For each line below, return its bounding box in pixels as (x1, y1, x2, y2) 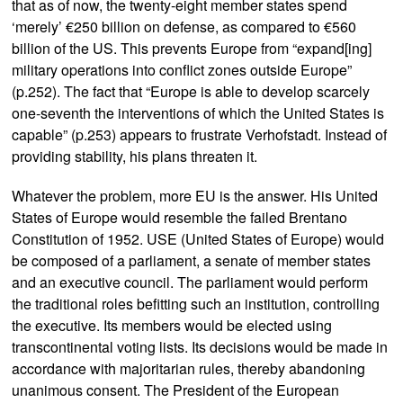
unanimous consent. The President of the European (12, 380, 340, 400)
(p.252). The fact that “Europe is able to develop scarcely (12, 81, 371, 102)
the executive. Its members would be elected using (12, 315, 333, 336)
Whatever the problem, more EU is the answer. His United (12, 185, 379, 206)
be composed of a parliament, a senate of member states (12, 250, 372, 271)
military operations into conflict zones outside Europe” (12, 59, 353, 80)
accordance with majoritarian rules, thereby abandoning (12, 358, 366, 379)
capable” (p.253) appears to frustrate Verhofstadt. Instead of (12, 124, 388, 145)
